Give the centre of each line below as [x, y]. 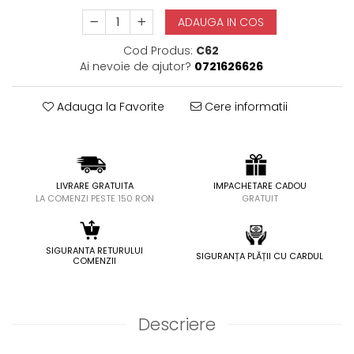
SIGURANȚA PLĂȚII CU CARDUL [260, 256]
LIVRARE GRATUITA [94, 185]
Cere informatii [245, 107]
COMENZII [94, 261]
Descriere [177, 325]
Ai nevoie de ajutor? [135, 66]
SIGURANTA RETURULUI [94, 251]
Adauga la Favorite [109, 107]
